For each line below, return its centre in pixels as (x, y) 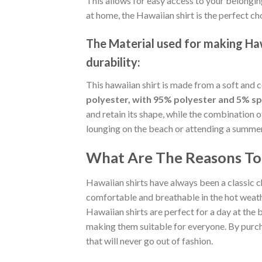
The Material (120, 44)
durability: (113, 62)
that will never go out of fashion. (149, 241)
